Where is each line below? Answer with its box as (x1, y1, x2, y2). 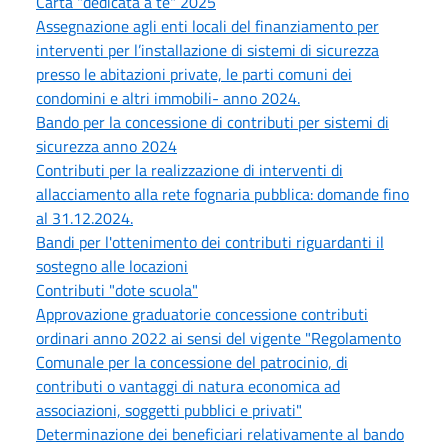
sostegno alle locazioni (36, 254, 188, 279)
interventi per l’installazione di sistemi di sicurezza (36, 38, 379, 63)
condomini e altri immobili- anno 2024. (36, 86, 300, 111)
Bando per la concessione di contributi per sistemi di (36, 110, 389, 135)
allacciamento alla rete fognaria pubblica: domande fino (36, 182, 409, 207)
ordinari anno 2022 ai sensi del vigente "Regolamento (36, 326, 401, 351)
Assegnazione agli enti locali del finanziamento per (36, 14, 379, 39)
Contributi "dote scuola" (36, 278, 198, 303)
